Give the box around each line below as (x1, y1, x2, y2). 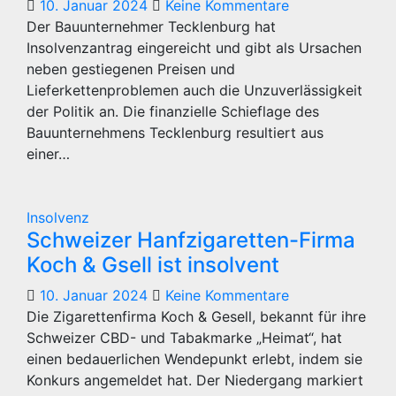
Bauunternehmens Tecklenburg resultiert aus (27, 124, 324, 141)
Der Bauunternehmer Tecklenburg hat (27, 18, 276, 35)
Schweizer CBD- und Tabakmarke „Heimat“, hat (27, 329, 342, 346)
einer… (27, 145, 70, 163)
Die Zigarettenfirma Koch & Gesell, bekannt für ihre (27, 308, 366, 325)
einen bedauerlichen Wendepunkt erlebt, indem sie (27, 350, 362, 368)
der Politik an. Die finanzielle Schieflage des (27, 103, 319, 120)
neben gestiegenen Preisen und (27, 60, 235, 78)
